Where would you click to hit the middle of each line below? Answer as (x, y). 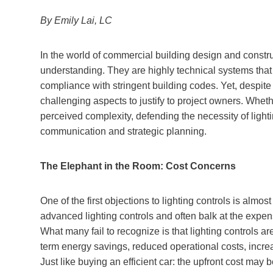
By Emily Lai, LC (76, 20)
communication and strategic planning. (123, 131)
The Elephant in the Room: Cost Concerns (138, 166)
